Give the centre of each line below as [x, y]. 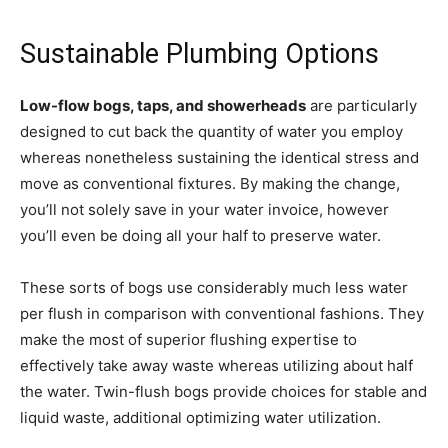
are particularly [361, 105]
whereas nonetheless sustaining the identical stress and [219, 157]
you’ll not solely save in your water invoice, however [204, 209]
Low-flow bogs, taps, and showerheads [163, 105]
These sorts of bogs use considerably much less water [214, 287]
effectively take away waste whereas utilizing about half [216, 365]
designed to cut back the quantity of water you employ [211, 131]
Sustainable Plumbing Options [199, 53]
